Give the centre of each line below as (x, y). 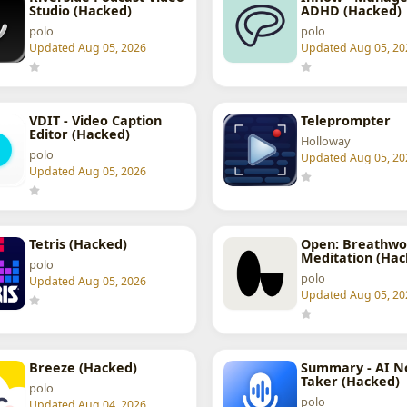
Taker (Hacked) (350, 382)
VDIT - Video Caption (95, 121)
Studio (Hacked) (80, 11)
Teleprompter (345, 121)
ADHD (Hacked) (351, 11)
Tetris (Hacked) (78, 244)
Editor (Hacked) (79, 134)
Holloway (325, 141)
